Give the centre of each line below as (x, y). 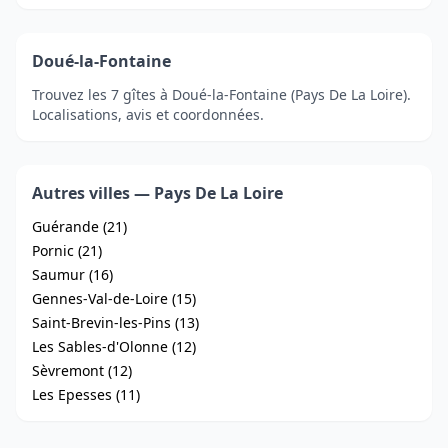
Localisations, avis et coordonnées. (148, 114)
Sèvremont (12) (82, 370)
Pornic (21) (67, 250)
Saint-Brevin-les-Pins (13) (115, 322)
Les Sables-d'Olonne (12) (114, 346)
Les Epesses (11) (86, 394)
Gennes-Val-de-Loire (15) (114, 298)
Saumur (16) (72, 274)
